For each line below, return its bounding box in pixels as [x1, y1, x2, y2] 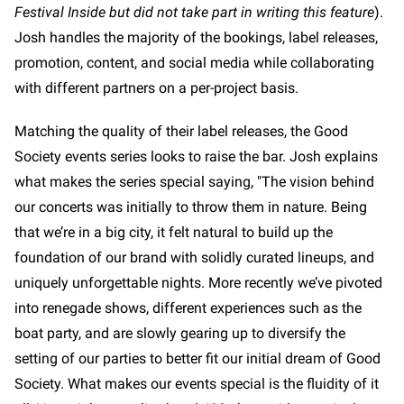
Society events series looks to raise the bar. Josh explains [14, 148, 378, 166]
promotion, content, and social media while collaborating [14, 54, 374, 72]
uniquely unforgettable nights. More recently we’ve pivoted [14, 274, 382, 292]
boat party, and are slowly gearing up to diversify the [14, 325, 345, 343]
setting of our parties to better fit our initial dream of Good [14, 350, 381, 368]
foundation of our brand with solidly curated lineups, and [14, 249, 374, 267]
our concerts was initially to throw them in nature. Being [14, 198, 367, 216]
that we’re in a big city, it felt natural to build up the [14, 224, 333, 242]
